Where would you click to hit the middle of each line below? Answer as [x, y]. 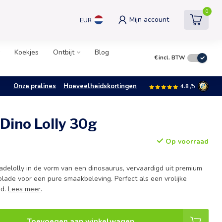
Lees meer [25, 189]
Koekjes [27, 52]
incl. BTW [172, 58]
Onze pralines [35, 86]
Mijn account [149, 20]
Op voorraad [186, 141]
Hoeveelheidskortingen [100, 86]
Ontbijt [64, 52]
